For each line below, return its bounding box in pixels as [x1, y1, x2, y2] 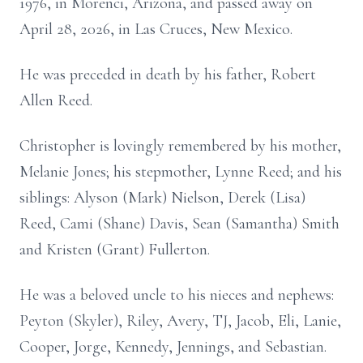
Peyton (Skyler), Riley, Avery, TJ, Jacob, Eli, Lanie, [19, 311, 341, 331]
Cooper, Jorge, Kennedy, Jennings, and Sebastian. [19, 337, 327, 357]
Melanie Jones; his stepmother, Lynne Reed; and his [19, 162, 342, 181]
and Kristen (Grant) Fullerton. [19, 240, 210, 259]
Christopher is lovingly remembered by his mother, [19, 136, 341, 156]
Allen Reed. [19, 91, 92, 110]
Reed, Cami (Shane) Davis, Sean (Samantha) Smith [19, 214, 340, 233]
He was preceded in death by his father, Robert [19, 65, 316, 84]
